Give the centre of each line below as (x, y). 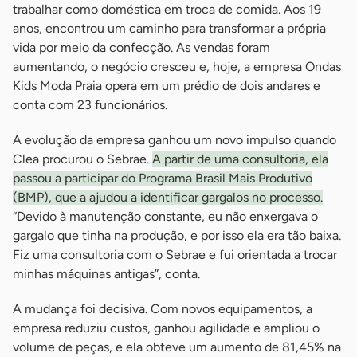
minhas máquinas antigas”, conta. (106, 274)
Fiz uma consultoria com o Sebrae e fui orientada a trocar (175, 255)
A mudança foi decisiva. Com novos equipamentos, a (163, 309)
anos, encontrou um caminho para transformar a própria (169, 29)
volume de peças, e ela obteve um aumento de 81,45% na (177, 347)
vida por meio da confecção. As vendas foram (141, 48)
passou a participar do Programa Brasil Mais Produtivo (163, 178)
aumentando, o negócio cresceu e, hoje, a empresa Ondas (177, 67)
